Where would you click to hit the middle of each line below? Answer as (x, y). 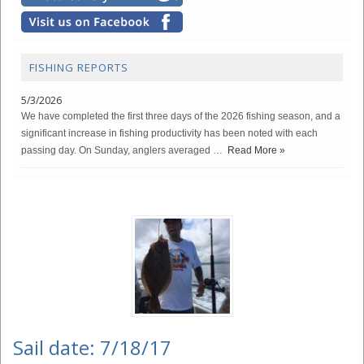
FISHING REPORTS (79, 67)
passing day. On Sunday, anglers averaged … (122, 150)
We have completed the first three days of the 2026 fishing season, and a (181, 116)
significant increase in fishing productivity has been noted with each (169, 133)
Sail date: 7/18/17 (92, 347)
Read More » (256, 150)
